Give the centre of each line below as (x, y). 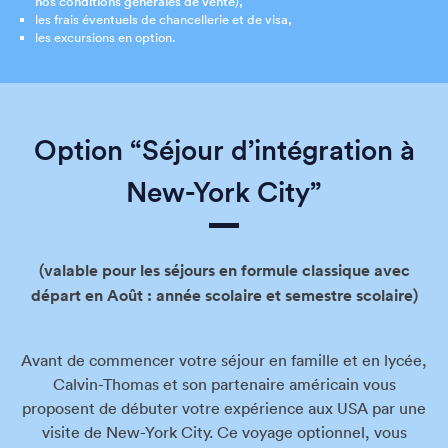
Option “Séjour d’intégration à (224, 149)
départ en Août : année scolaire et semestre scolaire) (224, 295)
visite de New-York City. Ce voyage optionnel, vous (224, 431)
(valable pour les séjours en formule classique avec (224, 270)
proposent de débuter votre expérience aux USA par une (224, 407)
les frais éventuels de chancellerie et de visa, (163, 19)
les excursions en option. (105, 37)
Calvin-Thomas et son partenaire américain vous (224, 383)
